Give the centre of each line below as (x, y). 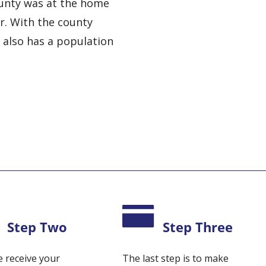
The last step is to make (176, 258)
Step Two (37, 227)
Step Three (198, 227)
